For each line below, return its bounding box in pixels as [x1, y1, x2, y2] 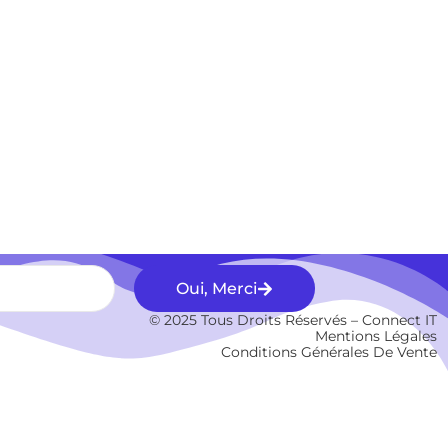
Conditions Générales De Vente [221, 343, 437, 362]
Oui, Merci [176, 279, 258, 299]
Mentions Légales [315, 327, 437, 346]
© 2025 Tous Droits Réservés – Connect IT [149, 311, 437, 330]
